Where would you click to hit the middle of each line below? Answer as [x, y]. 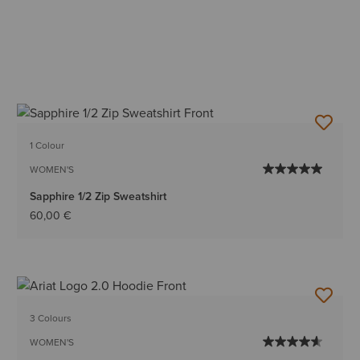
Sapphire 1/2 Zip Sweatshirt [98, 197]
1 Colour [47, 146]
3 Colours [51, 319]
